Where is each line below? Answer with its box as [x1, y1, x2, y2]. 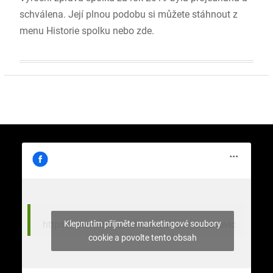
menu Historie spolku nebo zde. [19, 25, 154, 37]
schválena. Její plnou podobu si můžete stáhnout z [19, 9, 238, 20]
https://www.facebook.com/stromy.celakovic [43, 219, 236, 231]
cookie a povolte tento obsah [88, 232, 197, 243]
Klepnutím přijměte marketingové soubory [63, 218, 221, 229]
